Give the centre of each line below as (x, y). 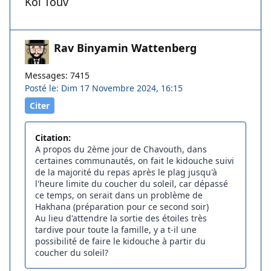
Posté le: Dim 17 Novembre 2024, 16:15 (104, 88)
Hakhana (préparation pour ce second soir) (122, 207)
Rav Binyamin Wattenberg (125, 48)
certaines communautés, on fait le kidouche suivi (135, 161)
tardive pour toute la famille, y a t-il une (116, 230)
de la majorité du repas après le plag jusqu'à (126, 172)
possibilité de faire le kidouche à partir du (120, 241)
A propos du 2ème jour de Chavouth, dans (121, 149)
